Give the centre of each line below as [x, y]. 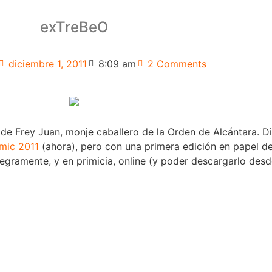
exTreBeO [74, 27]
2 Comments [177, 63]
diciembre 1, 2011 [48, 63]
